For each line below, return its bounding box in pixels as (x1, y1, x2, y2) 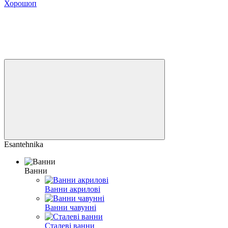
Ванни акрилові (45, 185, 100, 194)
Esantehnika (4, 140, 43, 149)
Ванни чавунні (45, 203, 96, 212)
